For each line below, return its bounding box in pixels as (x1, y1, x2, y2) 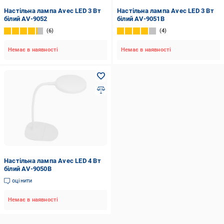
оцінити (12, 177, 32, 184)
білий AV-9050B (4, 165, 51, 172)
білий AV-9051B (116, 15, 164, 22)
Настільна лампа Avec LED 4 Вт (4, 157, 101, 164)
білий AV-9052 (4, 15, 47, 22)
